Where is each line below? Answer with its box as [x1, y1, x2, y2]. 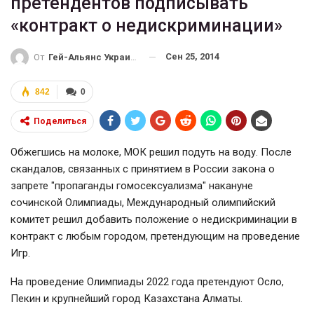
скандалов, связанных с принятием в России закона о [11, 162, 275, 175]
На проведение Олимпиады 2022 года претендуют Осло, [11, 275, 284, 288]
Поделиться [34, 116, 86, 126]
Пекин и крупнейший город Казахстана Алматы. [11, 292, 245, 305]
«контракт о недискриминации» [11, 15, 282, 36]
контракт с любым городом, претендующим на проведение [11, 229, 300, 243]
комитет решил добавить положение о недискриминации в [11, 212, 297, 226]
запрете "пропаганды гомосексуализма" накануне [11, 179, 253, 192]
